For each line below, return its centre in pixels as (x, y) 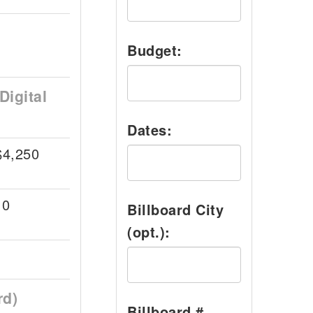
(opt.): (149, 232)
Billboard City (175, 209)
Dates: (150, 130)
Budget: (155, 50)
